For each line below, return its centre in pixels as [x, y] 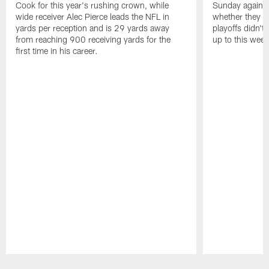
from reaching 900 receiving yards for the [93, 40]
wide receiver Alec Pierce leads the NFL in [93, 17]
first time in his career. [57, 51]
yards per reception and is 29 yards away [93, 28]
